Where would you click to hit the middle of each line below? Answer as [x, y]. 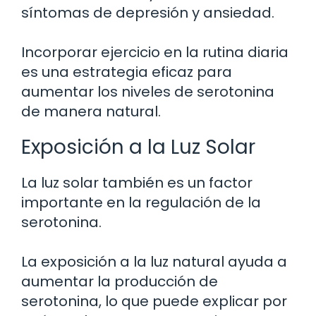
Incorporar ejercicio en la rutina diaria [155, 53]
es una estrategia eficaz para [127, 72]
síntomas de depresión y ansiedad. [148, 13]
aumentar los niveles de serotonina [148, 92]
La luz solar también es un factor [137, 183]
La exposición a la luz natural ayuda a [154, 262]
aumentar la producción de [120, 282]
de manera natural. [91, 112]
